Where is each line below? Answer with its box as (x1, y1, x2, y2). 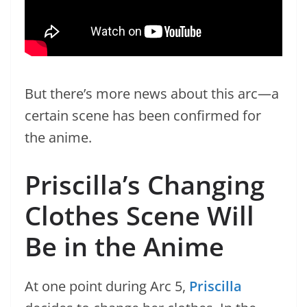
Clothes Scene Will (25, 197, 254, 233)
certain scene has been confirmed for (25, 106, 261, 125)
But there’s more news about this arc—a (25, 84, 279, 103)
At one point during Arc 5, (25, 277, 189, 295)
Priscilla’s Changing (25, 167, 265, 202)
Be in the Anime (25, 228, 224, 264)
